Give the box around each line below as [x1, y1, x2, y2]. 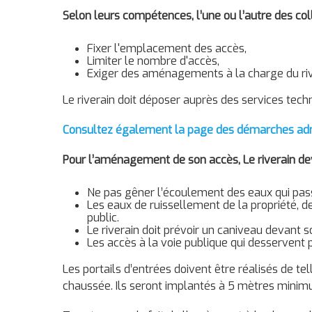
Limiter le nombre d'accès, [87, 53, 219, 68]
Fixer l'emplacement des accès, [87, 40, 247, 56]
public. [87, 210, 119, 225]
